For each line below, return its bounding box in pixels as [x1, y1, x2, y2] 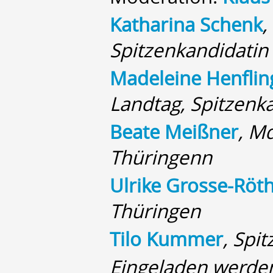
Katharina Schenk [110, 12, 263, 37]
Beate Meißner [110, 119, 238, 144]
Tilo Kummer [110, 226, 223, 252]
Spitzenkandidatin [110, 37, 268, 63]
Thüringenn [110, 144, 212, 170]
